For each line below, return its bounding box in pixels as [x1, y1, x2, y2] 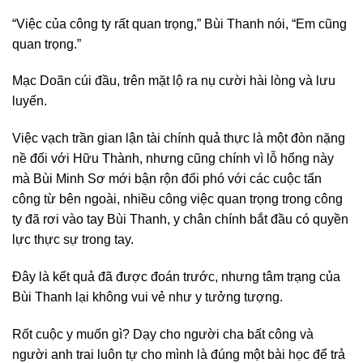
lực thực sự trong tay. [12, 233, 134, 247]
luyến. [12, 94, 47, 109]
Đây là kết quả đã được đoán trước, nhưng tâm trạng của [12, 270, 340, 284]
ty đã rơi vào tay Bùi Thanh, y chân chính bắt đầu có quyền [12, 212, 348, 227]
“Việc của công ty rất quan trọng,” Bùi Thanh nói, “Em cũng [12, 16, 347, 31]
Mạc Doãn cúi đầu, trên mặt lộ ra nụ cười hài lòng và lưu [12, 74, 335, 88]
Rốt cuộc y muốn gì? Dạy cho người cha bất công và [12, 327, 314, 341]
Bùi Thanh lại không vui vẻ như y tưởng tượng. [12, 290, 283, 305]
